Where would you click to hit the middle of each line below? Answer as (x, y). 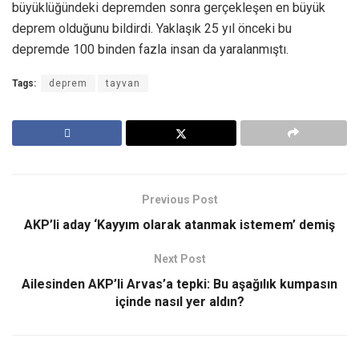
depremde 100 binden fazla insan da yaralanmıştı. (150, 49)
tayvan (123, 83)
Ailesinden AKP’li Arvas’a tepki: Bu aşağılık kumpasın (179, 284)
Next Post (179, 258)
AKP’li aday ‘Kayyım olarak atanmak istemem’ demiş (179, 224)
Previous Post (179, 199)
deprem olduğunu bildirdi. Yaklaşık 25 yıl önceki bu (152, 28)
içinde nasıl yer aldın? (179, 301)
